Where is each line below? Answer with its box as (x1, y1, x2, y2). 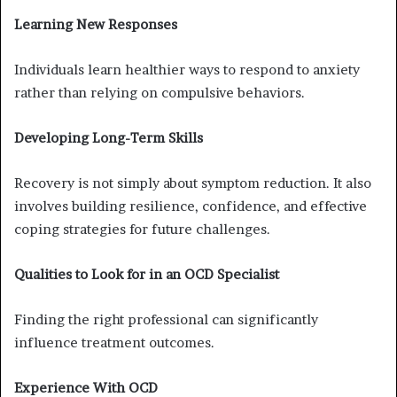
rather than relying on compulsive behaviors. (14, 83, 305, 101)
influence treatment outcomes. (14, 333, 214, 351)
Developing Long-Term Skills (14, 128, 203, 146)
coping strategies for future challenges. (14, 220, 270, 237)
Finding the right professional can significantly (14, 310, 318, 328)
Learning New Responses (14, 15, 177, 33)
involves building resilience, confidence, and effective (14, 197, 367, 214)
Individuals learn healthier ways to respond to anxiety (14, 60, 360, 78)
